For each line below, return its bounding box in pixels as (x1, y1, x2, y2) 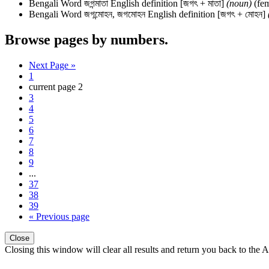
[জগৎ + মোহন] (215, 9, 268, 19)
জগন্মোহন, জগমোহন (84, 9, 145, 19)
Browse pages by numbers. (5, 31, 168, 47)
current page (29, 81, 78, 92)
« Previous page (29, 211, 89, 222)
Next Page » (29, 59, 76, 70)
